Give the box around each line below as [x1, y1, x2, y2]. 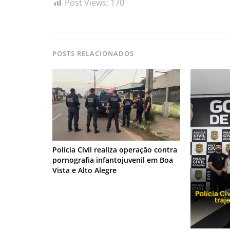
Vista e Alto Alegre [52, 165, 117, 175]
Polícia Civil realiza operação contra [52, 144, 177, 155]
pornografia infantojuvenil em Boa [52, 155, 173, 165]
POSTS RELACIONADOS [52, 49, 135, 59]
